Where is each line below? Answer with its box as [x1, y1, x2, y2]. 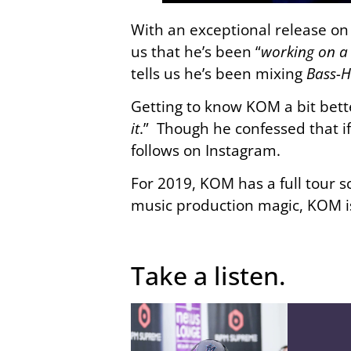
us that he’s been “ [131, 40, 261, 62]
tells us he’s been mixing [131, 62, 306, 84]
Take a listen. [131, 259, 286, 293]
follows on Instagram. [131, 139, 284, 161]
